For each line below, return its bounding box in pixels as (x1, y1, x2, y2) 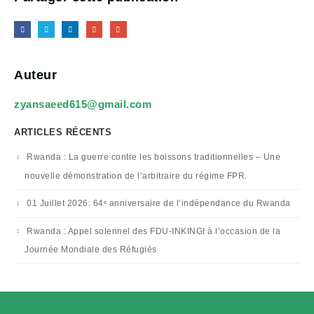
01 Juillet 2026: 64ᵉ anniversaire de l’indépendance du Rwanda (27, 198, 291, 208)
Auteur (14, 67, 57, 82)
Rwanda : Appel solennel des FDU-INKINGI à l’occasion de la (27, 226, 280, 236)
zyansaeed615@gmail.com (14, 97, 151, 110)
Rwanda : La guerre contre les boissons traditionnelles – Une (27, 151, 280, 162)
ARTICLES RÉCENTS (14, 126, 111, 137)
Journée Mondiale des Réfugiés (25, 245, 157, 255)
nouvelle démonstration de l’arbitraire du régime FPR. (25, 170, 247, 181)
